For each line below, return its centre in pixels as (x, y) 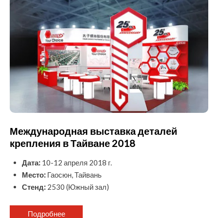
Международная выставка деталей (93, 131)
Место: (34, 175)
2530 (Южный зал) (77, 187)
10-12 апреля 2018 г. (76, 163)
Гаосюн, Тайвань (74, 175)
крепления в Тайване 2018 (73, 143)
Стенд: (34, 187)
